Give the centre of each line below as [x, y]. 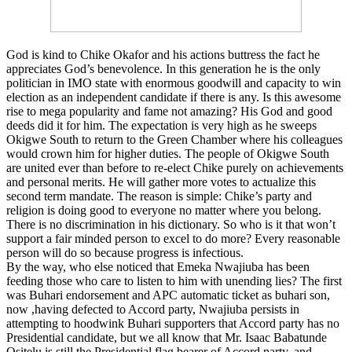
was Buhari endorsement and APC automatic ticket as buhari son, [168, 295]
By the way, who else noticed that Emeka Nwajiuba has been [158, 266]
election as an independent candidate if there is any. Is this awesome [174, 97]
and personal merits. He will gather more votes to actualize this [161, 181]
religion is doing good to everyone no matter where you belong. [164, 210]
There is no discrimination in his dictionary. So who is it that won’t [171, 224]
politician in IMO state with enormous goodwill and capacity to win [174, 82]
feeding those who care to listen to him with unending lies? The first [174, 280]
